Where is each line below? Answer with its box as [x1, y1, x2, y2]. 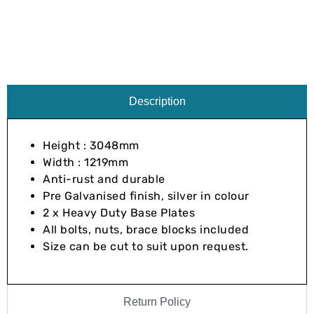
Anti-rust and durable [43, 172, 165, 186]
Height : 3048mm [43, 138, 139, 152]
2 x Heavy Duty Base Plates [43, 205, 195, 219]
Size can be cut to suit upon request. [43, 239, 249, 253]
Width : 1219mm [43, 155, 128, 169]
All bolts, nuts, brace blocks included [43, 222, 249, 236]
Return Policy [123, 295, 191, 308]
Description [128, 95, 186, 107]
